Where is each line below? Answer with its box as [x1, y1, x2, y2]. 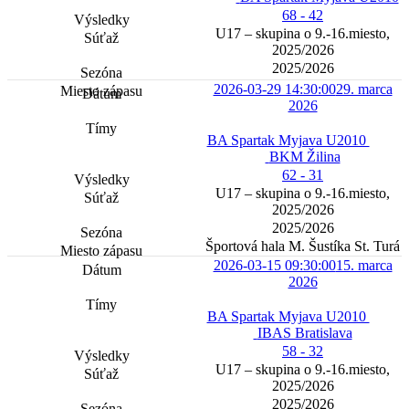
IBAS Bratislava [257, 325, 352, 341]
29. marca [335, 81, 393, 98]
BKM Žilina [268, 149, 341, 165]
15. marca [335, 257, 393, 274]
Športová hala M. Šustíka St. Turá [205, 238, 400, 255]
